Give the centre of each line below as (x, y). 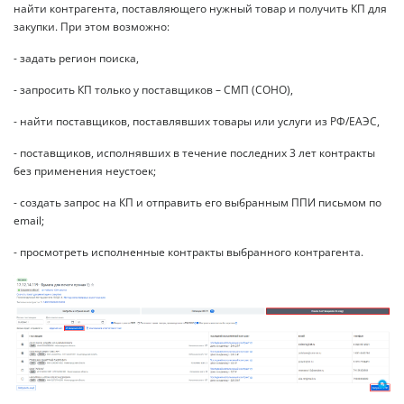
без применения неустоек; (85, 171)
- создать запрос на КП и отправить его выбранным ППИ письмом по (197, 203)
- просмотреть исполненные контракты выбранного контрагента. (188, 252)
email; (29, 221)
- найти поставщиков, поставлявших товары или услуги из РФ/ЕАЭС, (197, 122)
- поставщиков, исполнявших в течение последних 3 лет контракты (194, 153)
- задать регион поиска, (76, 59)
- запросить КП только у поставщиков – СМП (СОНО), (153, 90)
